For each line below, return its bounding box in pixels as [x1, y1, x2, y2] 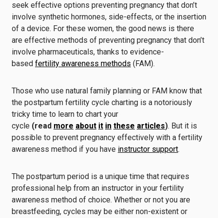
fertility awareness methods [35, 59, 131, 68]
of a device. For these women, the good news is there [12, 24, 194, 33]
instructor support [118, 145, 178, 154]
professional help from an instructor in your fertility [12, 183, 184, 193]
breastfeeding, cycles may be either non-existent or [12, 207, 187, 216]
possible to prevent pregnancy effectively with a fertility [12, 133, 202, 142]
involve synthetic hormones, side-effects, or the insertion [12, 12, 206, 21]
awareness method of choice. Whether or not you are [12, 195, 190, 204]
